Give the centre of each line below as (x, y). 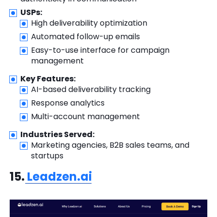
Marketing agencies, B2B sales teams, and (110, 145)
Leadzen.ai (58, 176)
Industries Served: (57, 134)
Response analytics (68, 103)
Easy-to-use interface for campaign (100, 50)
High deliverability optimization (89, 23)
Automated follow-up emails (85, 36)
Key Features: (48, 78)
